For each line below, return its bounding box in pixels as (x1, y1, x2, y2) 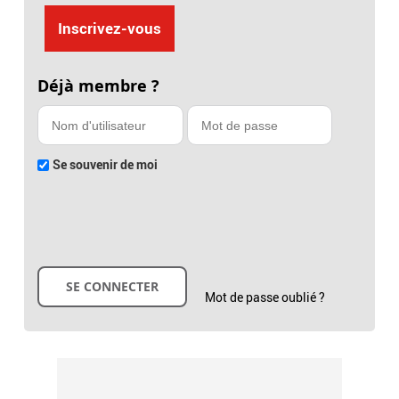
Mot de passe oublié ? (205, 289, 326, 306)
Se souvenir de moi (53, 156, 159, 174)
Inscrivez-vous (57, 18, 161, 39)
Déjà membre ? (37, 75, 160, 98)
